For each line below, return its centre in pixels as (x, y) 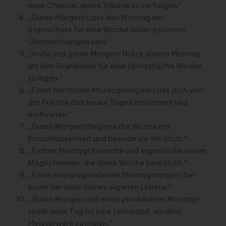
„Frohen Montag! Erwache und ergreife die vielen (117, 151)
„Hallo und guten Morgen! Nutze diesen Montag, (115, 54)
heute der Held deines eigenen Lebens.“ (100, 187)
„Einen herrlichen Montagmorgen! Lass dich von (115, 90)
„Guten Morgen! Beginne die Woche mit (99, 127)
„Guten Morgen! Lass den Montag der (96, 18)
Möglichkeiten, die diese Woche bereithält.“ (107, 163)
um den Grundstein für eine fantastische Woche (115, 66)
